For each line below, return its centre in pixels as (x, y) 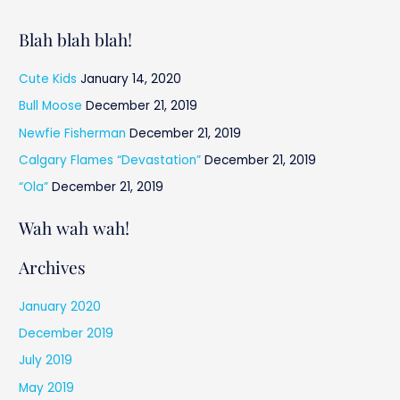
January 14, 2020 (131, 79)
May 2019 (47, 387)
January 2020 (60, 306)
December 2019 (67, 334)
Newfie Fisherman (73, 133)
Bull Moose (51, 106)
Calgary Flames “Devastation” (110, 161)
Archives (53, 267)
